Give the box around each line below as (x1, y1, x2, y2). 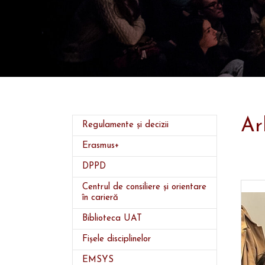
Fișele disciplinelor (82, 235, 151, 244)
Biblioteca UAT (82, 214, 142, 223)
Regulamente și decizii (82, 121, 169, 130)
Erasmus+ (82, 141, 119, 150)
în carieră (82, 193, 118, 202)
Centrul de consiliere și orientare (82, 183, 206, 192)
